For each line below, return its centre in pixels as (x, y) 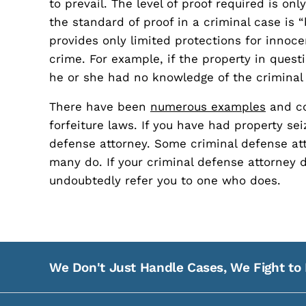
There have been (100, 107)
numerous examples (208, 107)
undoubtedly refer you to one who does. (165, 180)
